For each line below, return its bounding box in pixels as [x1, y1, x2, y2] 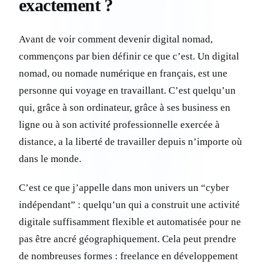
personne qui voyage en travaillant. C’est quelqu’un [19, 85, 236, 97]
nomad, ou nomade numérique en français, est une [19, 68, 227, 80]
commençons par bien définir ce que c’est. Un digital [19, 51, 239, 62]
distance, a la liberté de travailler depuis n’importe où [19, 136, 242, 148]
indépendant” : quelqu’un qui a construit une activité [19, 199, 240, 211]
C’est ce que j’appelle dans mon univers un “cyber [19, 182, 229, 194]
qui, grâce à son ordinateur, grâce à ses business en [19, 102, 230, 114]
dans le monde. [19, 153, 81, 165]
